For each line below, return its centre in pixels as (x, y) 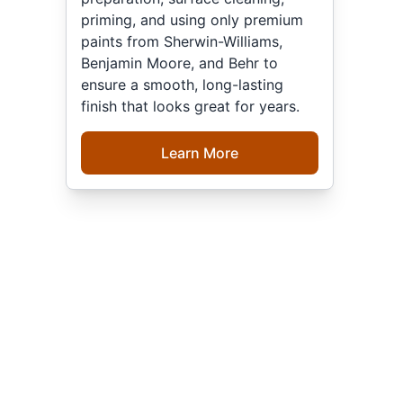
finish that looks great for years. (191, 106)
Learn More (199, 152)
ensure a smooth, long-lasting (183, 84)
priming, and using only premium (193, 19)
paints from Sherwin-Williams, (182, 41)
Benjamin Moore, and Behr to (180, 63)
